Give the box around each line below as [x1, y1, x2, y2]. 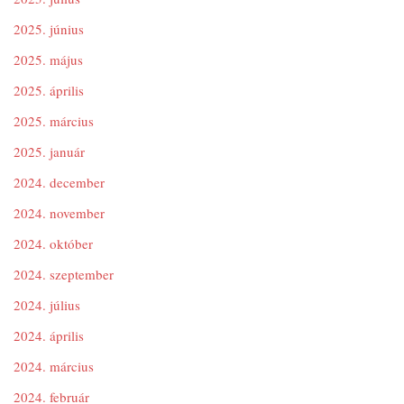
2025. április [14, 81, 84, 99]
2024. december [14, 173, 105, 191]
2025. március [14, 112, 94, 130]
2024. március [14, 357, 94, 375]
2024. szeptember [14, 265, 114, 283]
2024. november [14, 204, 105, 222]
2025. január [14, 142, 85, 161]
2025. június [14, 20, 84, 38]
